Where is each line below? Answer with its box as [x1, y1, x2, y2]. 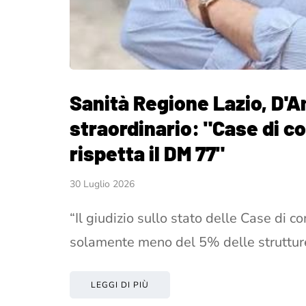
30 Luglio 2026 [70, 177, 135, 191]
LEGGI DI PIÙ [91, 279, 149, 290]
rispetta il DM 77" [70, 140, 225, 165]
